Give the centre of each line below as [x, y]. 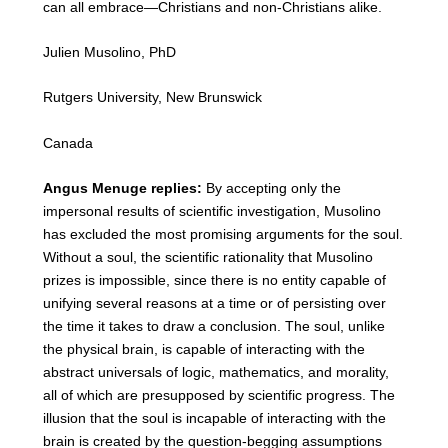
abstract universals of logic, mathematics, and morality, [215, 372]
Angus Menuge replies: [124, 188]
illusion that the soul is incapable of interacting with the [214, 418]
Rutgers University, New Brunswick [152, 97]
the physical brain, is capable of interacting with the [203, 349]
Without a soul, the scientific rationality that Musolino [207, 257]
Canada [67, 142]
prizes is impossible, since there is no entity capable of [214, 280]
